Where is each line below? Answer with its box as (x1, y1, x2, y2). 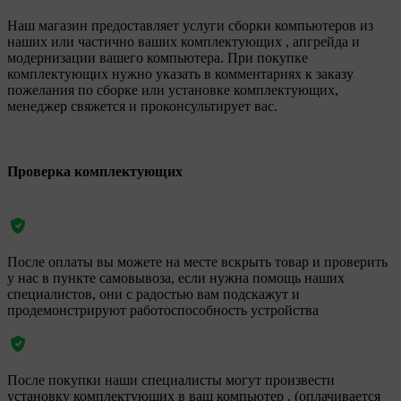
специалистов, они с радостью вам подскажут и (7, 286, 300, 303)
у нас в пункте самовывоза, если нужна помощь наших (7, 270, 345, 286)
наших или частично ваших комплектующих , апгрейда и (7, 33, 360, 49)
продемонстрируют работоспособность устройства (7, 303, 319, 319)
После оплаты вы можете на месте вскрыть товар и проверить (7, 254, 388, 270)
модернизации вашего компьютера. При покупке (7, 49, 308, 65)
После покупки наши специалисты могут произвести (7, 372, 335, 388)
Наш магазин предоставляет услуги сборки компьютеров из (7, 17, 373, 33)
